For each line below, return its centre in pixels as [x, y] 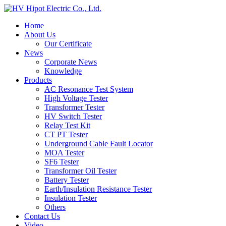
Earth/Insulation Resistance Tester [98, 189]
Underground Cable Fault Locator [99, 144]
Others [55, 207]
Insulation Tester [71, 198]
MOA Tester [64, 153]
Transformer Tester [74, 107]
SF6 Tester [62, 162]
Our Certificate [68, 44]
